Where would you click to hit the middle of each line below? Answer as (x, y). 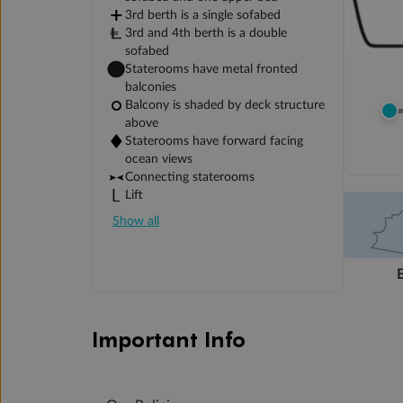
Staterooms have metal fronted (211, 70)
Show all (136, 222)
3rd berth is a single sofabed (203, 16)
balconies (151, 88)
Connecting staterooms (190, 178)
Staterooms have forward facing (214, 142)
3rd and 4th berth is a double (206, 34)
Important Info (169, 338)
